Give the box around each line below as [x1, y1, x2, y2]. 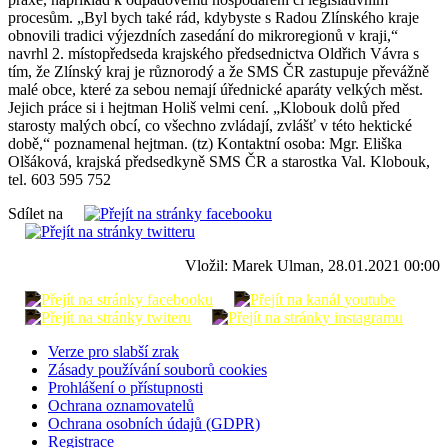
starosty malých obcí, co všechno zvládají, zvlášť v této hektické [8, 116, 412, 134]
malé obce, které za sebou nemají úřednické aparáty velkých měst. [8, 80, 423, 98]
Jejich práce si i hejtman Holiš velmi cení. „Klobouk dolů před [8, 98, 400, 116]
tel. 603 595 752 [8, 170, 111, 188]
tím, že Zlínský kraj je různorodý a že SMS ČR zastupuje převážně [8, 62, 429, 80]
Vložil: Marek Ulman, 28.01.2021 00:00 [185, 256, 440, 274]
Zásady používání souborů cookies [48, 360, 267, 378]
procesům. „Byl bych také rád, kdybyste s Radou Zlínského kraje [8, 8, 419, 26]
